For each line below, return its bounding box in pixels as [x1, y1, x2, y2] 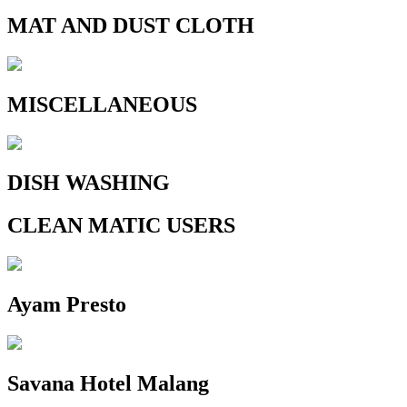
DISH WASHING [7, 171, 170, 195]
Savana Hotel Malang [7, 372, 209, 395]
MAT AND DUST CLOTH [7, 13, 254, 37]
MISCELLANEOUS [7, 92, 197, 116]
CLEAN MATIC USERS [7, 213, 235, 238]
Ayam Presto [7, 293, 126, 317]
